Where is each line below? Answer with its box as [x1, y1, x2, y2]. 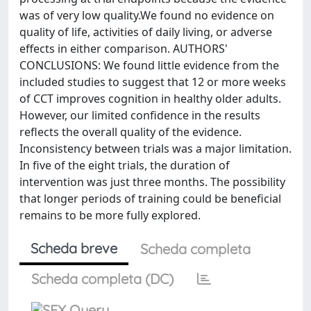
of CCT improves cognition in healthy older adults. [19, 91, 281, 106]
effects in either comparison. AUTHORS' [19, 41, 228, 56]
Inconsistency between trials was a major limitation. [19, 141, 292, 156]
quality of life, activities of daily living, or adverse [19, 24, 272, 40]
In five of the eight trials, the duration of [19, 158, 230, 173]
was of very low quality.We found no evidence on [19, 8, 274, 23]
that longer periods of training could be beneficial [19, 191, 281, 206]
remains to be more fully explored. [19, 208, 201, 223]
